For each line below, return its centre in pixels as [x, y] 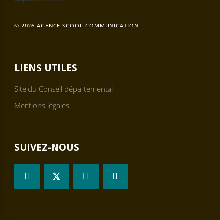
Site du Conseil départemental [63, 89]
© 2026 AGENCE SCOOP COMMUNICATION [76, 26]
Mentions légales [41, 105]
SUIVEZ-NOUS [46, 148]
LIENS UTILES [45, 68]
